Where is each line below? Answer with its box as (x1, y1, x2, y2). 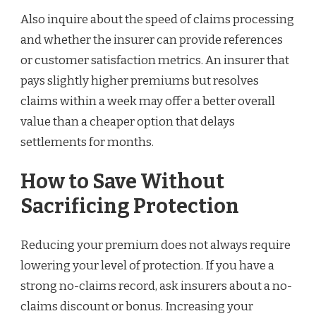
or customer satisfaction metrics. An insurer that (20, 52, 289, 68)
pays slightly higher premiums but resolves (20, 73, 259, 88)
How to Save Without (20, 169, 224, 194)
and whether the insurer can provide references (20, 32, 283, 47)
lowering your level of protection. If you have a (20, 258, 274, 274)
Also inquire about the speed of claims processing (20, 11, 294, 27)
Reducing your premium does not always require (20, 238, 291, 253)
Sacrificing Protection (20, 193, 239, 219)
